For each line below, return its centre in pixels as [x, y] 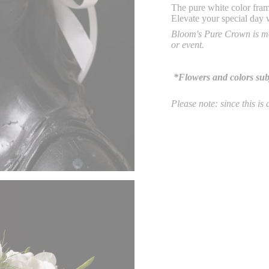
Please [184, 104]
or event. [189, 45]
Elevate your [196, 18]
